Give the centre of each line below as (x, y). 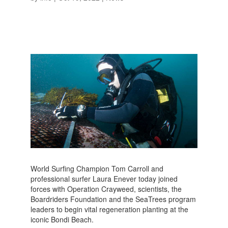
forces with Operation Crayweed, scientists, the (106, 189)
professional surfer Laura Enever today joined (104, 178)
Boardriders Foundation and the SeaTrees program (113, 199)
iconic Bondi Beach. (62, 219)
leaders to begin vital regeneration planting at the (109, 209)
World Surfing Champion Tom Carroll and (97, 168)
